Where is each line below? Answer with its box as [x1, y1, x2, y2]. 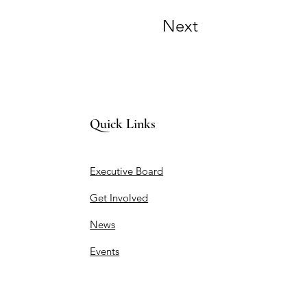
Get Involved [90, 191, 149, 204]
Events [90, 244, 120, 258]
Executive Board [90, 164, 164, 177]
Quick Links [90, 115, 156, 132]
